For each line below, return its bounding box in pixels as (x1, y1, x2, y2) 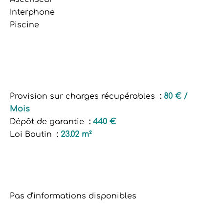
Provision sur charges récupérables (10, 92, 157, 101)
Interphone (10, 8, 55, 17)
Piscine (10, 21, 39, 29)
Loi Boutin (10, 130, 54, 139)
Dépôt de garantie (10, 117, 87, 126)
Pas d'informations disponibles (10, 192, 136, 200)
